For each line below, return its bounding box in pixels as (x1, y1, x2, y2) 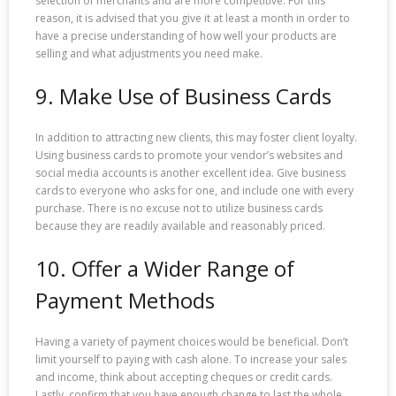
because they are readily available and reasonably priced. (35, 218, 325, 234)
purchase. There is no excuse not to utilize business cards (35, 201, 323, 217)
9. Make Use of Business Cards (35, 80, 331, 110)
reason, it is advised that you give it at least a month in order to (35, 10, 350, 26)
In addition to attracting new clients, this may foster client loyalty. (35, 130, 357, 146)
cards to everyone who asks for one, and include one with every (35, 183, 354, 199)
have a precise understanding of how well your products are (35, 27, 337, 43)
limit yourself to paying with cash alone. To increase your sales (35, 352, 346, 368)
